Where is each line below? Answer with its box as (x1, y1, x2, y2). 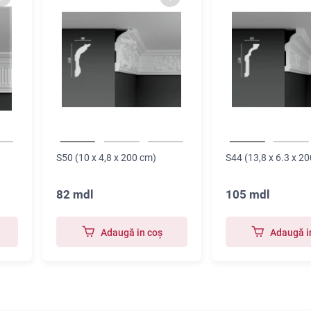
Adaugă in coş (100, 227, 162, 238)
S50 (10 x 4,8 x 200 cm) (56, 152, 156, 163)
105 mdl (225, 187, 270, 201)
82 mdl (56, 187, 94, 201)
